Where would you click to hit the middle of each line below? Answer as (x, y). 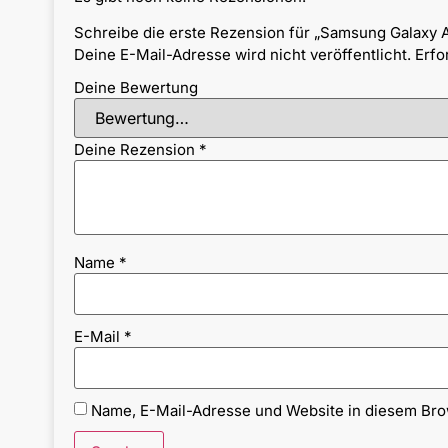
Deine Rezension (136, 150)
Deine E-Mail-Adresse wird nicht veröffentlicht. (242, 54)
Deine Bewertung (135, 88)
